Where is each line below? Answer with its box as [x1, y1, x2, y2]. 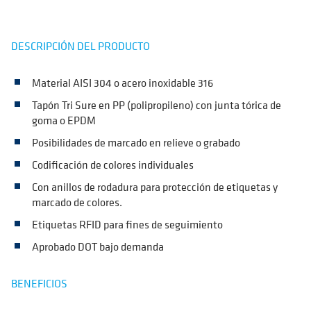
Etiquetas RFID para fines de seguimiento [32, 217, 223, 232]
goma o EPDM [32, 112, 96, 128]
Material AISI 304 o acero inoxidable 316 [32, 75, 213, 90]
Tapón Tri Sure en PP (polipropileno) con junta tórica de [32, 97, 281, 112]
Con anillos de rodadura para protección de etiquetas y [32, 179, 278, 194]
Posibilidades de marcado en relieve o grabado [32, 135, 240, 150]
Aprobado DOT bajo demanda [32, 239, 164, 254]
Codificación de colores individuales [32, 157, 194, 172]
